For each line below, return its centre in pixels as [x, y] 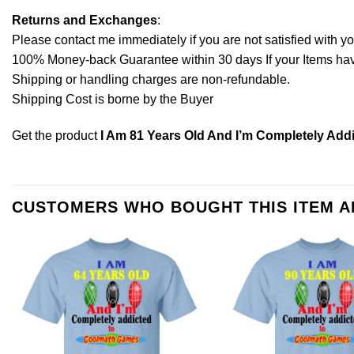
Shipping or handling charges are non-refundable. [151, 79]
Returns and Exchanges [85, 20]
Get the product [56, 135]
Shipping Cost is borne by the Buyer [113, 99]
